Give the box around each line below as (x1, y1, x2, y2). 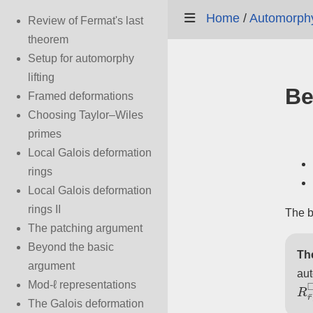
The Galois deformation (28, 298, 144, 310)
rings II (28, 203, 61, 215)
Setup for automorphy (28, 52, 134, 64)
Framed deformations (28, 90, 133, 102)
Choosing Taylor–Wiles (28, 109, 143, 121)
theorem (28, 34, 68, 45)
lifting (28, 71, 54, 83)
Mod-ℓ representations (28, 279, 136, 291)
